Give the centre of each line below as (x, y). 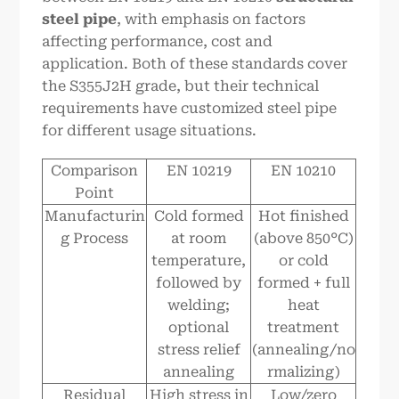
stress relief (199, 349)
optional (199, 327)
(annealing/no (303, 349)
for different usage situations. (150, 131)
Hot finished (303, 216)
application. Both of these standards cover (195, 64)
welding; (199, 305)
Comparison (95, 170)
